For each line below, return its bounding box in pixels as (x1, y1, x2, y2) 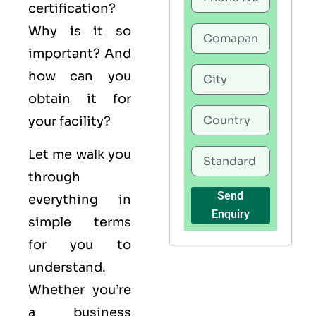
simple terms (28, 214, 131, 230)
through (28, 169, 80, 185)
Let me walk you (28, 146, 131, 162)
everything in (28, 191, 131, 207)
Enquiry (211, 207, 250, 221)
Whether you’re (28, 281, 131, 298)
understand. (28, 259, 106, 275)
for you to (28, 236, 131, 253)
